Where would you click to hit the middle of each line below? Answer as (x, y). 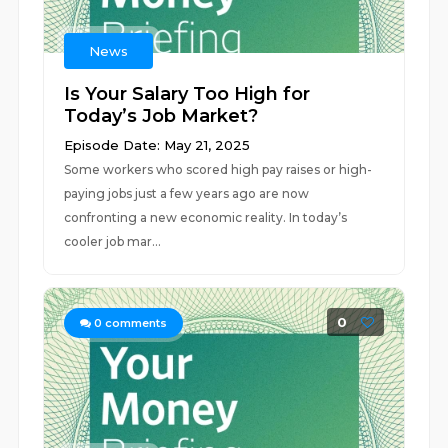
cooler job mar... (113, 241)
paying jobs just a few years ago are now (187, 193)
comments (135, 323)
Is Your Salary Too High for (187, 94)
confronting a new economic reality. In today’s (206, 217)
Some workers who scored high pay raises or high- (218, 169)
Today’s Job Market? (161, 116)
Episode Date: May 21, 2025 (157, 145)
